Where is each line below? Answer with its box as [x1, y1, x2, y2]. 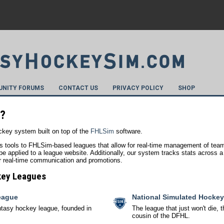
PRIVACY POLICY [112, 84, 163, 91]
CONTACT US [58, 84, 98, 91]
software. [114, 127, 142, 135]
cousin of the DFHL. [132, 212, 190, 220]
